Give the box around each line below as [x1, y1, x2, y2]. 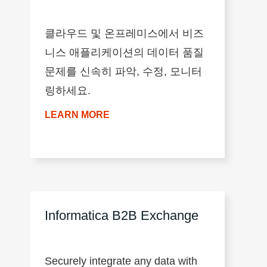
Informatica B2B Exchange [45, 207, 199, 223]
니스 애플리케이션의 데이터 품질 [45, 46, 204, 58]
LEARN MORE [45, 109, 110, 120]
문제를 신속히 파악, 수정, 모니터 [45, 65, 203, 77]
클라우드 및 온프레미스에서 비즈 [45, 27, 204, 39]
